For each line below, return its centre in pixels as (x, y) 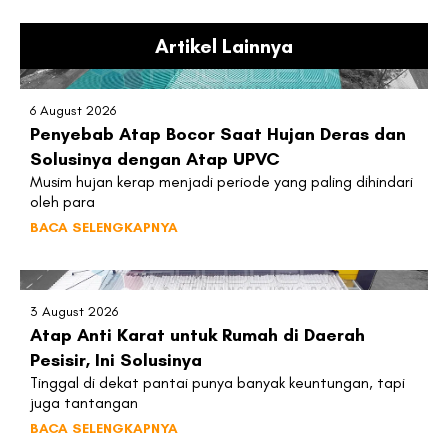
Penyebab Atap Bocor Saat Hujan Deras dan (218, 133)
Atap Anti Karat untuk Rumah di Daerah (197, 334)
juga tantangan (84, 402)
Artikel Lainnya (224, 45)
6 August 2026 (73, 110)
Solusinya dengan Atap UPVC (155, 158)
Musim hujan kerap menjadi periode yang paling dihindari (221, 181)
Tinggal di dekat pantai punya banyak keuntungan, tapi (217, 382)
